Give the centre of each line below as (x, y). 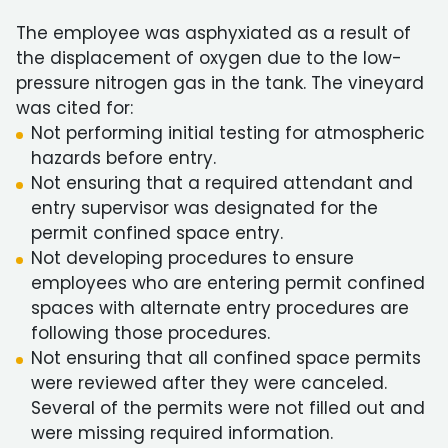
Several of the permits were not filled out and (228, 408)
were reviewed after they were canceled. (209, 383)
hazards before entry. (123, 158)
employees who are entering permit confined (228, 283)
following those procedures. (150, 333)
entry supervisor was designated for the (204, 208)
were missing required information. (182, 433)
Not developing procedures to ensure (192, 258)
